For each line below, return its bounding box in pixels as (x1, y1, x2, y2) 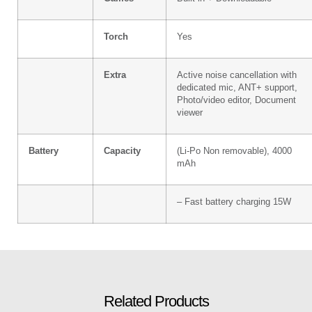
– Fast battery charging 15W (177, 196, 291, 207)
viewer (177, 107, 203, 118)
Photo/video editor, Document (177, 95, 296, 105)
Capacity (104, 146, 141, 156)
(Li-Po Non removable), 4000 (177, 146, 292, 156)
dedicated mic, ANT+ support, (177, 82, 297, 93)
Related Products (103, 292, 209, 310)
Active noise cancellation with (177, 70, 297, 80)
